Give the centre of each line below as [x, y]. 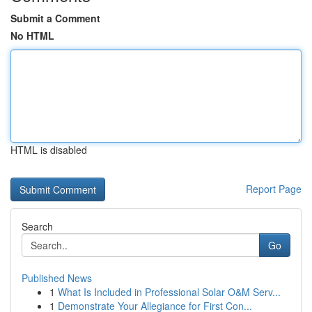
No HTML [32, 36]
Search [37, 226]
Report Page [274, 189]
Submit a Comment [55, 18]
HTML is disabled [49, 150]
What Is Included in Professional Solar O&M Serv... [169, 292]
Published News [57, 278]
